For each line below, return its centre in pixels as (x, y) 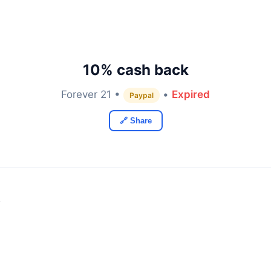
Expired (191, 94)
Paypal (142, 95)
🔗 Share (135, 121)
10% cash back (135, 70)
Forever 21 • (92, 94)
